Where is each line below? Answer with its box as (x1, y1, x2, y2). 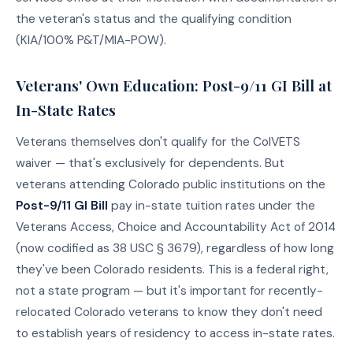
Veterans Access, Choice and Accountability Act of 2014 (16, 219, 336, 236)
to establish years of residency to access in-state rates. (16, 325, 335, 342)
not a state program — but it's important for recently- (16, 283, 323, 299)
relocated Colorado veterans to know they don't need (16, 304, 322, 321)
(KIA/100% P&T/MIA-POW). (16, 32, 166, 49)
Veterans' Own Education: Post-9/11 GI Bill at (16, 75, 332, 96)
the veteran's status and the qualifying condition (16, 11, 292, 28)
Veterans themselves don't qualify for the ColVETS (16, 134, 300, 150)
